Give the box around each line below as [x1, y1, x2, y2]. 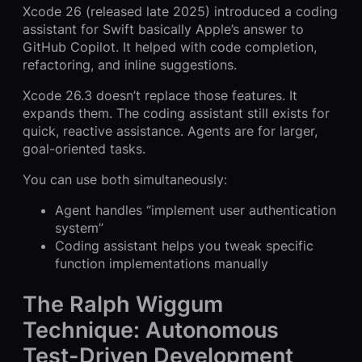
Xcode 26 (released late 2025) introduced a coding [23, 3, 338, 19]
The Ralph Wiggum [23, 289, 223, 318]
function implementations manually [55, 255, 268, 271]
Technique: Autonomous [23, 315, 279, 343]
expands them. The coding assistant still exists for [23, 105, 330, 121]
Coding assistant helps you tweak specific [55, 238, 314, 254]
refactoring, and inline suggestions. [23, 57, 237, 73]
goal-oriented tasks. [23, 141, 145, 157]
